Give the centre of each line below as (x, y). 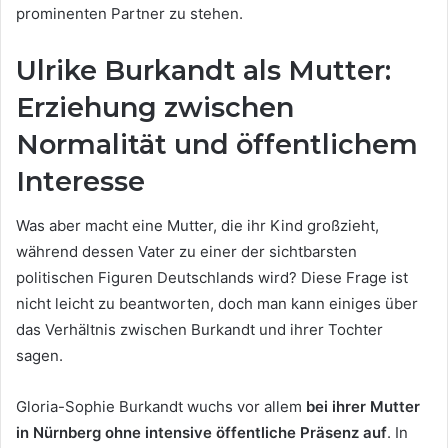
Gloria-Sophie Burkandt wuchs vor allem (161, 407)
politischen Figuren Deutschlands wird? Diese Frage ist (212, 278)
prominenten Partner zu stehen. (129, 13)
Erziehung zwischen (155, 107)
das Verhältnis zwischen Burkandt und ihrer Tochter (199, 330)
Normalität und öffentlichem (217, 144)
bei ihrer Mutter (363, 407)
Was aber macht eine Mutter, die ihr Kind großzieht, (197, 226)
